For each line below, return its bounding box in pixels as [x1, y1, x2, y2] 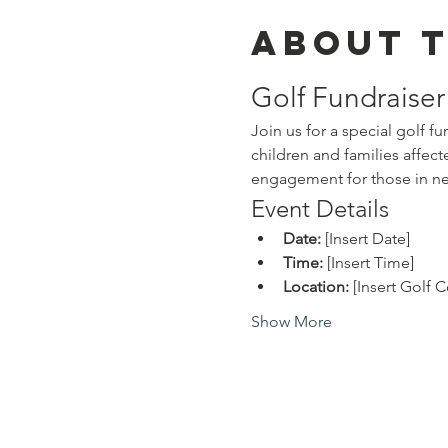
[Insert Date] [320, 229, 410, 248]
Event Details [250, 194, 389, 223]
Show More [250, 312, 332, 331]
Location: [282, 277, 349, 296]
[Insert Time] [322, 253, 414, 272]
